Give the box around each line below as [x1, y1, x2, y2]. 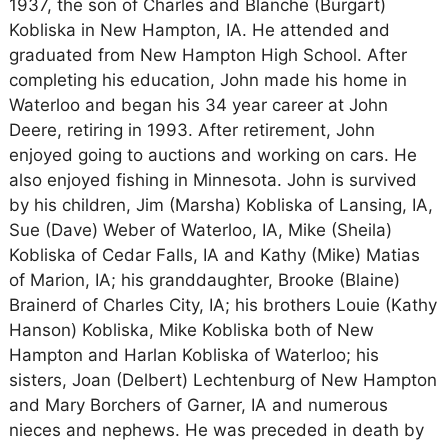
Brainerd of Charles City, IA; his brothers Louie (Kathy [8, 295, 437, 315]
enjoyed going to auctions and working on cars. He [8, 145, 417, 165]
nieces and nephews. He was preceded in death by [8, 420, 424, 440]
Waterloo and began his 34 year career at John [8, 95, 388, 115]
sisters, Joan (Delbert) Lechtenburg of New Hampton [8, 370, 437, 390]
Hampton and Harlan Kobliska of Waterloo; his [8, 345, 379, 365]
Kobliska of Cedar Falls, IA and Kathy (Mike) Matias [8, 245, 420, 265]
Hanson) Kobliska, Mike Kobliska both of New [8, 320, 374, 340]
